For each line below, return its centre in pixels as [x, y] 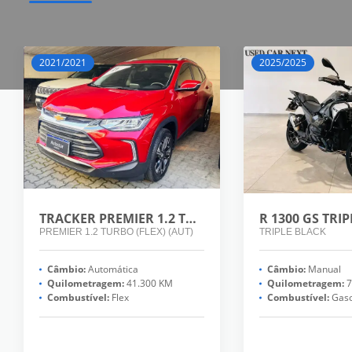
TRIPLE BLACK [292, 232]
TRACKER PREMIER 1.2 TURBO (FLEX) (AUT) [191, 219]
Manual [323, 269]
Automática [112, 269]
